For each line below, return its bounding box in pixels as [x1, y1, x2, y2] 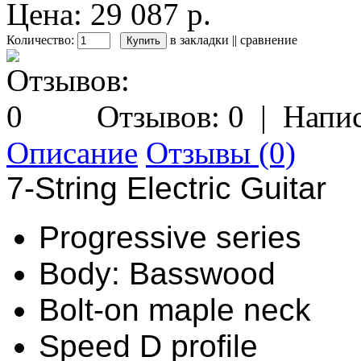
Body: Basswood [39, 255, 276, 291]
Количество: [6, 32, 77, 47]
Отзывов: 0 [97, 98, 244, 134]
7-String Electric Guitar [6, 170, 326, 205]
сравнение [240, 32, 297, 47]
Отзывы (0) [146, 135, 296, 170]
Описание [6, 135, 138, 170]
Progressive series [39, 219, 301, 255]
